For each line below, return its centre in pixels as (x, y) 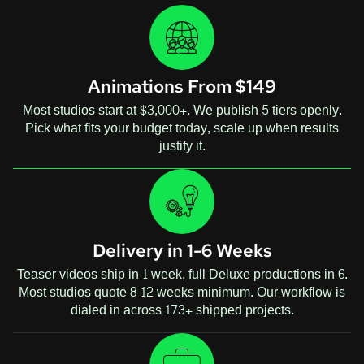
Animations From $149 (182, 86)
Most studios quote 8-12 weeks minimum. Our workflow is (182, 292)
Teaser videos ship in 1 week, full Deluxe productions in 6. (182, 274)
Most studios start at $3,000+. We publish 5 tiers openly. (182, 110)
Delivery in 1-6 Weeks (182, 250)
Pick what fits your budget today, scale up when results (182, 128)
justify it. (182, 145)
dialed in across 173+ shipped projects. (182, 310)
